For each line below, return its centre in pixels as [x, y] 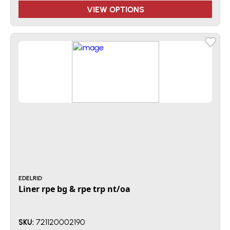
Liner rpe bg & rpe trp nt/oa [74, 189]
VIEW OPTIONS [115, 9]
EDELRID [30, 178]
